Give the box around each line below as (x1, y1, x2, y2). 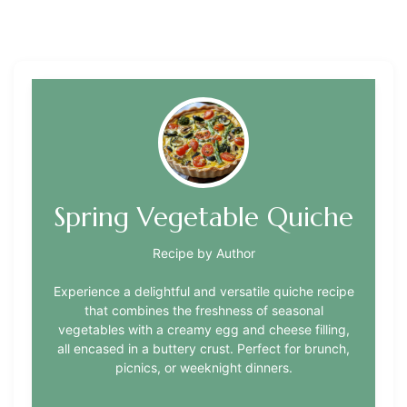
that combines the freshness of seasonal (84, 303, 323, 318)
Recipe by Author (152, 245, 255, 261)
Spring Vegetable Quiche (54, 201, 353, 233)
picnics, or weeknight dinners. (114, 360, 293, 375)
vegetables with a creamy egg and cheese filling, (57, 322, 350, 337)
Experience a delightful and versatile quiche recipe (53, 283, 354, 299)
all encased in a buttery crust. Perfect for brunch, (57, 341, 350, 356)
